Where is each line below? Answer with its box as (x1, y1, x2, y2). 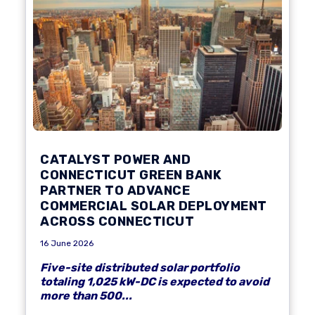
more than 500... (40, 288, 132, 302)
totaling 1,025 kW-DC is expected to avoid (40, 274, 269, 288)
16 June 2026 (40, 238, 94, 248)
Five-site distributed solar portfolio (40, 260, 240, 274)
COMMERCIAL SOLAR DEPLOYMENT (40, 198, 267, 214)
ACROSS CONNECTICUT (40, 213, 194, 229)
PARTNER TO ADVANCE (40, 182, 190, 198)
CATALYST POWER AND (40, 151, 191, 167)
